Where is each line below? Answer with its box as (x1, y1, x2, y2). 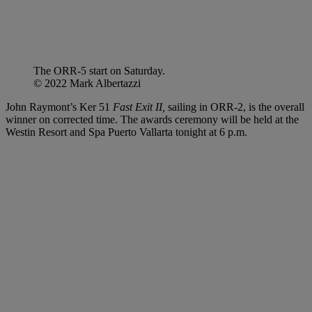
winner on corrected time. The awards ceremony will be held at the (6, 113, 299, 125)
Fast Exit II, (110, 100, 165, 113)
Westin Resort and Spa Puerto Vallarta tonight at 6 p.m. (6, 125, 247, 138)
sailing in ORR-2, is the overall (165, 100, 304, 113)
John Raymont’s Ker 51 (6, 100, 110, 113)
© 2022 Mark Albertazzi (33, 77, 141, 89)
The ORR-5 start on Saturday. (33, 64, 165, 77)
